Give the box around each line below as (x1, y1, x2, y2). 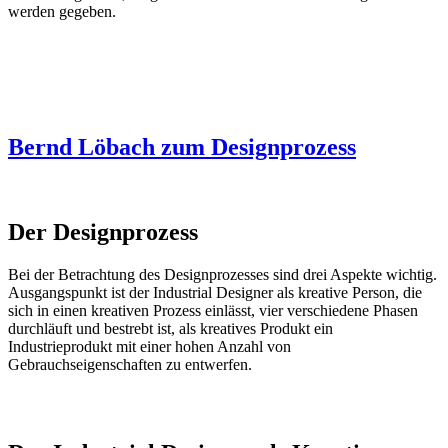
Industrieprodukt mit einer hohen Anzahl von (8, 338, 291, 356)
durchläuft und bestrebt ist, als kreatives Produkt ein (8, 320, 333, 338)
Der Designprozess (8, 219, 198, 246)
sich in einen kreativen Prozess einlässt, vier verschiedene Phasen (8, 302, 418, 320)
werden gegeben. (8, 2, 116, 20)
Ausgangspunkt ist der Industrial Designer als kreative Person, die (8, 284, 422, 302)
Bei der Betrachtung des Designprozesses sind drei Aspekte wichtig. (8, 266, 437, 284)
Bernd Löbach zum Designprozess (8, 134, 356, 161)
